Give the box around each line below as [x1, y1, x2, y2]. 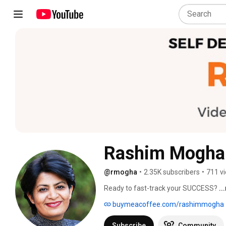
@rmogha [104, 167, 137, 176]
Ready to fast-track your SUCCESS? [104, 184, 219, 192]
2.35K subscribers [144, 167, 200, 176]
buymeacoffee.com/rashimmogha [111, 200, 224, 208]
